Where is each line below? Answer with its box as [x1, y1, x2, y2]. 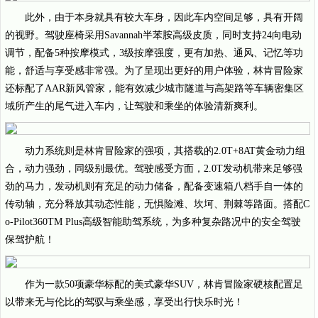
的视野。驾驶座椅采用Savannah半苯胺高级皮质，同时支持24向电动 [5, 30, 302, 40]
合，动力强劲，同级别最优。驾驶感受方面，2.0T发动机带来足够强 [5, 163, 302, 174]
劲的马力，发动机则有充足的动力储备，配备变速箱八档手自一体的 [5, 181, 303, 192]
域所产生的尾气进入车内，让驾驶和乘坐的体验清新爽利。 [5, 101, 263, 111]
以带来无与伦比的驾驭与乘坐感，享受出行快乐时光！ [5, 297, 243, 307]
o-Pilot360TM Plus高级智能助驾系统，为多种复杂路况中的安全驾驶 [5, 216, 301, 227]
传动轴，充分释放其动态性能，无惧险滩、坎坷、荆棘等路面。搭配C [5, 199, 309, 209]
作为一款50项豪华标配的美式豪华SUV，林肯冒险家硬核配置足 [25, 279, 303, 290]
